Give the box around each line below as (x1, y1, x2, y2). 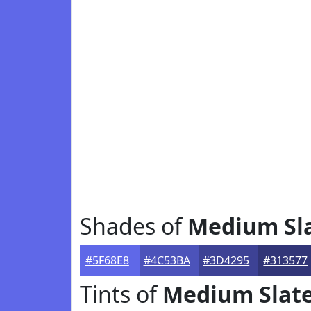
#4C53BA (143, 253, 190, 268)
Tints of (80, 279, 162, 309)
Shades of (80, 211, 187, 241)
